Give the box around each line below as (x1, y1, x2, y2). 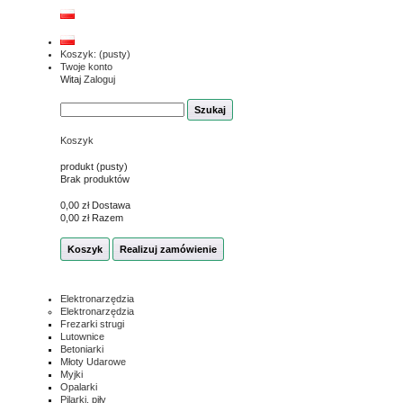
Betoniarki (60, 344, 103, 354)
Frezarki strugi (60, 318, 124, 329)
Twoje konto (60, 61, 112, 72)
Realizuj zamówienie (120, 244, 217, 255)
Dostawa (92, 200, 130, 210)
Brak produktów (60, 174, 130, 184)
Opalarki (60, 381, 97, 392)
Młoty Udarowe (60, 356, 126, 367)
